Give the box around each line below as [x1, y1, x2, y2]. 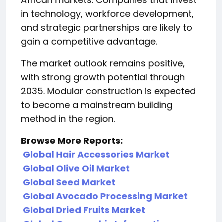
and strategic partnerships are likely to [21, 21, 192, 34]
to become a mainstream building [21, 98, 172, 111]
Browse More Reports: [21, 134, 123, 147]
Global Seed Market [23, 175, 115, 188]
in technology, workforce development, [21, 7, 194, 20]
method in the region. [21, 112, 115, 125]
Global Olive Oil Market [23, 162, 130, 174]
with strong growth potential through [21, 70, 185, 83]
